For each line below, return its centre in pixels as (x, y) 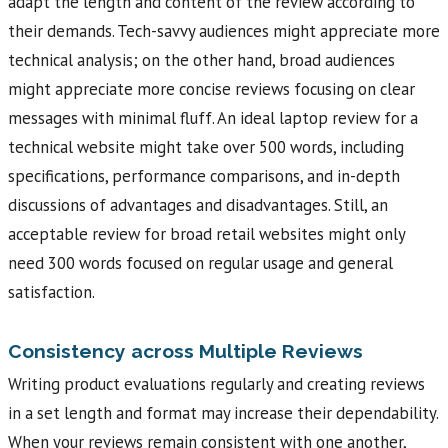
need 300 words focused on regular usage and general (200, 262)
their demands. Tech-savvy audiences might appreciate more (224, 30)
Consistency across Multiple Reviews (185, 350)
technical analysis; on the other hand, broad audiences (201, 59)
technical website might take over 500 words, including (206, 146)
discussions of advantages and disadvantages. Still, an (198, 204)
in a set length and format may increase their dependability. (223, 413)
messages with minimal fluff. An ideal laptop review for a (213, 117)
